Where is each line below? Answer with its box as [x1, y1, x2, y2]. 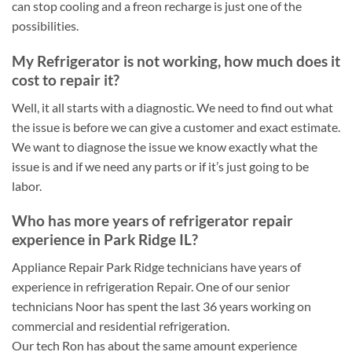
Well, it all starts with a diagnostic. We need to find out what [12, 99, 333, 115]
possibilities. [12, 18, 79, 34]
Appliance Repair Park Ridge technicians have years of [12, 258, 301, 274]
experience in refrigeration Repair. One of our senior [12, 278, 290, 294]
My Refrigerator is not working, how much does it [12, 52, 340, 70]
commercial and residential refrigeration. [12, 317, 229, 333]
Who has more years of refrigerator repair [12, 211, 293, 230]
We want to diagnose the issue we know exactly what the [12, 138, 317, 154]
